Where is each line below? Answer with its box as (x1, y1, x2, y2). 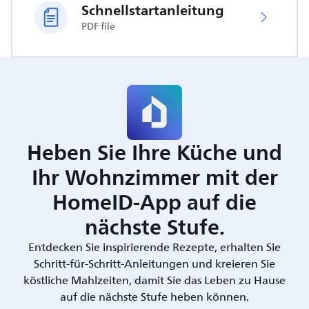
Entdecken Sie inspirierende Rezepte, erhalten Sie (28, 239, 281, 257)
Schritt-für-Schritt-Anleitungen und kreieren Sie (34, 255, 275, 273)
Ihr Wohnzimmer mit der (31, 159, 278, 195)
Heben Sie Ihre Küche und (27, 134, 282, 170)
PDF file (81, 19, 115, 34)
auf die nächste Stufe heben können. (60, 288, 249, 306)
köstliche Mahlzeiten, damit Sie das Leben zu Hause (23, 272, 286, 290)
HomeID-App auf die (52, 184, 257, 220)
